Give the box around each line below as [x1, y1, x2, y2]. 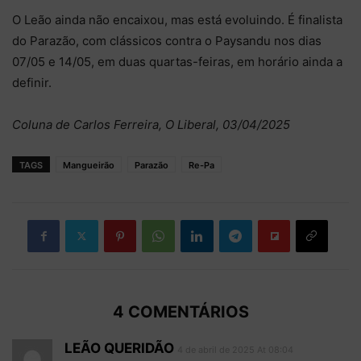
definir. [12, 74, 52, 90]
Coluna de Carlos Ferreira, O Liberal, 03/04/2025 [12, 116, 290, 132]
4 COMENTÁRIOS [112, 301, 249, 322]
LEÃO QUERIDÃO [64, 339, 174, 356]
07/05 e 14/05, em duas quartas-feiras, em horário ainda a [12, 53, 342, 69]
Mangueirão [63, 159, 114, 171]
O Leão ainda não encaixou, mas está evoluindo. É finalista [12, 11, 342, 27]
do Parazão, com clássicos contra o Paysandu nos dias [12, 32, 322, 48]
